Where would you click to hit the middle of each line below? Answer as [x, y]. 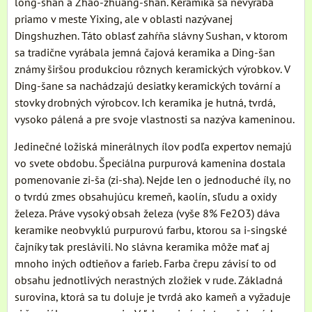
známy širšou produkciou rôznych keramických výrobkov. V [153, 69]
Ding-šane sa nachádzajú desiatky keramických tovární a [148, 86]
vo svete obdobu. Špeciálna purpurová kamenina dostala [150, 163]
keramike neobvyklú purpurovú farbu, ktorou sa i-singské [151, 230]
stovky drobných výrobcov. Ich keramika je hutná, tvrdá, [145, 103]
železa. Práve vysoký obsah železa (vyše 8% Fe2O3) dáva [147, 213]
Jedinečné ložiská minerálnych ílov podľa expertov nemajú [153, 147]
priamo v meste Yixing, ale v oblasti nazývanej [124, 19]
